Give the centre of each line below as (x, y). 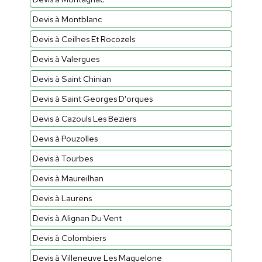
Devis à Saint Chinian (72, 78)
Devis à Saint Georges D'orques (92, 98)
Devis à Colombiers (69, 237)
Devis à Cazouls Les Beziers (84, 118)
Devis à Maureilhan (68, 178)
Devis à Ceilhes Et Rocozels (84, 39)
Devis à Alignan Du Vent (77, 218)
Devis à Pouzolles (65, 138)
